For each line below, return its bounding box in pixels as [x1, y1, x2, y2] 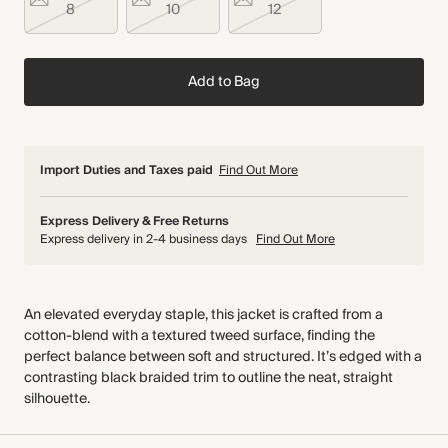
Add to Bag [187, 69, 260, 94]
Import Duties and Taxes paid [40, 160, 213, 181]
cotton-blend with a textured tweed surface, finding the [24, 324, 375, 348]
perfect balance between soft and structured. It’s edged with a [24, 345, 422, 369]
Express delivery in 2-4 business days [40, 229, 250, 250]
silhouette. [24, 387, 90, 411]
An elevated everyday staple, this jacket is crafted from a [24, 303, 383, 327]
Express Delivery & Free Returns [40, 211, 229, 232]
